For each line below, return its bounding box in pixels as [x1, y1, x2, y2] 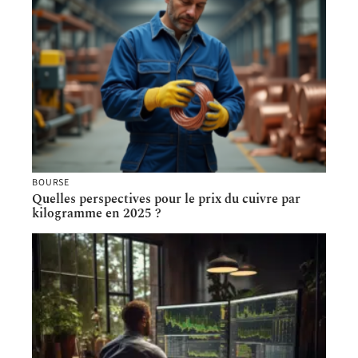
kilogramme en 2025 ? [32, 204, 161, 224]
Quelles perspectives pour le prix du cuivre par [32, 189, 300, 209]
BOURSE [32, 176, 70, 190]
